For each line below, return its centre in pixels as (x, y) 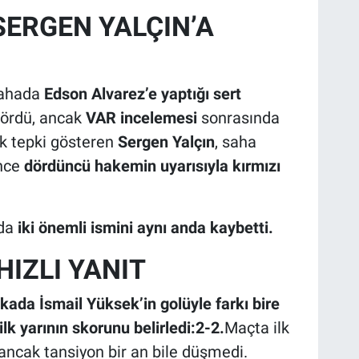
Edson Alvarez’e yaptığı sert (142, 93)
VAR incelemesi (141, 117)
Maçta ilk (256, 328)
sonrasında (238, 117)
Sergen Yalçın (166, 141)
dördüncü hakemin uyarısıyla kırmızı (152, 165)
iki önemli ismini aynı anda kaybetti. (145, 227)
